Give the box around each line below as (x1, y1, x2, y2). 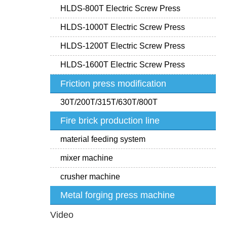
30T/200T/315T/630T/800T (60, 98, 158, 106)
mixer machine (60, 154, 113, 162)
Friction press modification (60, 79, 166, 89)
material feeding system (60, 135, 145, 143)
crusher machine (60, 172, 120, 181)
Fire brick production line (60, 116, 160, 126)
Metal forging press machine (60, 190, 175, 200)
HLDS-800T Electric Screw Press (60, 4, 180, 13)
